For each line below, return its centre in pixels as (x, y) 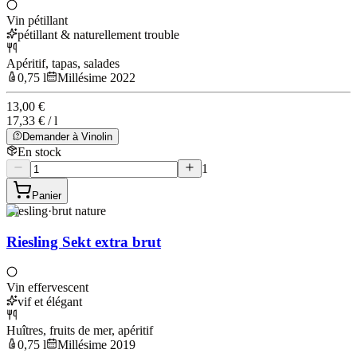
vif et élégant (50, 301)
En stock (39, 152)
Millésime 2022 (96, 78)
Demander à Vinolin (67, 137)
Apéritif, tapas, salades (63, 64)
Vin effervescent (47, 287)
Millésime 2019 (96, 344)
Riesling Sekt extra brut (84, 242)
